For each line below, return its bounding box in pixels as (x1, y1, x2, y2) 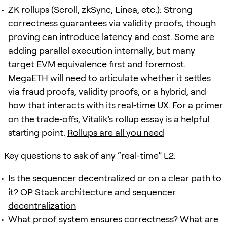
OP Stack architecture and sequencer (20, 186, 176, 197)
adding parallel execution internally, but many (8, 45, 195, 56)
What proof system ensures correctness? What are (8, 213, 218, 224)
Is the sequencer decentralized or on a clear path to (8, 172, 221, 183)
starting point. (8, 127, 67, 138)
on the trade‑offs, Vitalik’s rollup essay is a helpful (8, 113, 209, 124)
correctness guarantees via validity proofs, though (8, 17, 216, 28)
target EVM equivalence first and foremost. (8, 58, 186, 69)
